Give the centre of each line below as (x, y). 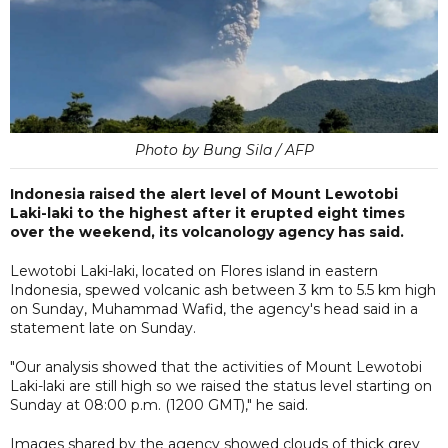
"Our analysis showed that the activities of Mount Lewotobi (216, 366)
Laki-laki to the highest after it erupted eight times (207, 212)
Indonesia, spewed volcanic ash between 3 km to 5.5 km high (223, 289)
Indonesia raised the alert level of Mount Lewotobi (204, 193)
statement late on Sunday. (103, 327)
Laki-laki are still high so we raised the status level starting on (221, 385)
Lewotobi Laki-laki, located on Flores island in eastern (194, 270)
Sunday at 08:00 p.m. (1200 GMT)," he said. (159, 404)
